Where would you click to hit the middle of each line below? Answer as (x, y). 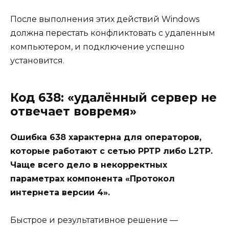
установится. (37, 61)
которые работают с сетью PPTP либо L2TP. (111, 151)
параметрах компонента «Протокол (93, 179)
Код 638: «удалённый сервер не (113, 98)
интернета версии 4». (60, 193)
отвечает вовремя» (73, 112)
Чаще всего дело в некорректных (89, 165)
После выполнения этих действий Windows (105, 19)
